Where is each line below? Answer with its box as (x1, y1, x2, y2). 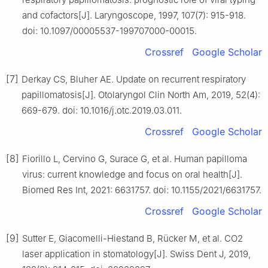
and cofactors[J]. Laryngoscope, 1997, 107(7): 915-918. (22, 9, 246, 21)
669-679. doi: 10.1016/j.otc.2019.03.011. (22, 104, 182, 116)
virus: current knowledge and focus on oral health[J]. (22, 168, 242, 180)
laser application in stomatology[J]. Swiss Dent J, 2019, (22, 248, 251, 260)
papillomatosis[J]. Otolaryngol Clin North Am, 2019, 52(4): (22, 89, 260, 100)
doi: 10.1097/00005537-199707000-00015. (22, 25, 197, 36)
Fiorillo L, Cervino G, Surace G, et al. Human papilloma (22, 153, 247, 165)
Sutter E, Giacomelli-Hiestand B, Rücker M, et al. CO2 (22, 232, 243, 244)
